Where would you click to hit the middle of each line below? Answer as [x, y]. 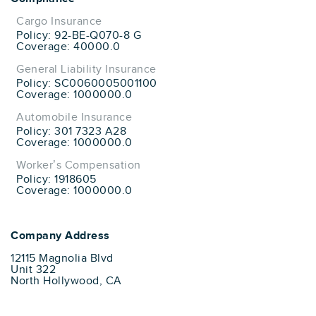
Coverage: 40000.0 [68, 47]
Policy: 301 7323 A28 [71, 132]
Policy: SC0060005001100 [87, 84]
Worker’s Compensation [79, 165]
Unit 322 [33, 270]
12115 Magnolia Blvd [62, 259]
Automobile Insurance [74, 117]
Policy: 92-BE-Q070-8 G [79, 36]
